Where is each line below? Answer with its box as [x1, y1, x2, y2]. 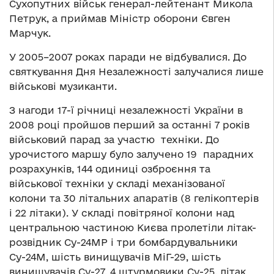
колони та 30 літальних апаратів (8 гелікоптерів [9, 192, 259, 204]
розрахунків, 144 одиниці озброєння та [9, 163, 210, 174]
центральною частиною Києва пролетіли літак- [9, 221, 256, 233]
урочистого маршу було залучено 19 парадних [9, 148, 254, 160]
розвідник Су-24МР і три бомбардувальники [9, 236, 238, 248]
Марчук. [9, 27, 51, 39]
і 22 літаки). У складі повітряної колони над [9, 207, 235, 218]
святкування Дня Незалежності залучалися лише [9, 65, 264, 77]
